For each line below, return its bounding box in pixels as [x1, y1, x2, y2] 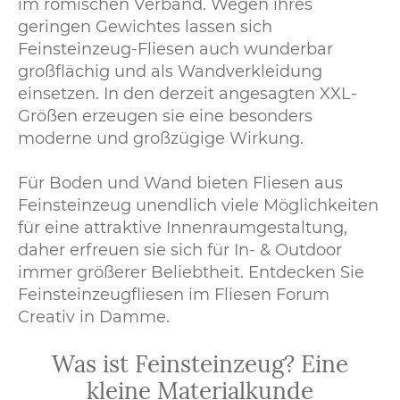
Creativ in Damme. [18, 307, 170, 328]
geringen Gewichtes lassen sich [18, 17, 272, 37]
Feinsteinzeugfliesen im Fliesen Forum [18, 285, 329, 305]
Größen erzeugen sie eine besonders [18, 106, 312, 127]
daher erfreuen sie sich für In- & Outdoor [18, 240, 342, 261]
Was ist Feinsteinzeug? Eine [52, 349, 348, 379]
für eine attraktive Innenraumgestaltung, [18, 218, 347, 238]
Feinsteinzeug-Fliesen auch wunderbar [18, 39, 333, 60]
